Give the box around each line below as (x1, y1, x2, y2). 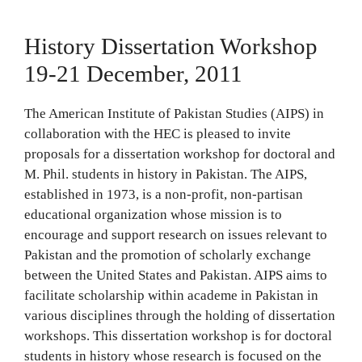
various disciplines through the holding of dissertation (24, 307, 335, 323)
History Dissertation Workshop (24, 32, 318, 59)
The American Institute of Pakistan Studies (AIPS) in (24, 105, 324, 121)
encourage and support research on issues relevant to (24, 226, 327, 242)
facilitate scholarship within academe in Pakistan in (24, 287, 318, 303)
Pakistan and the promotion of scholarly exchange (24, 246, 311, 263)
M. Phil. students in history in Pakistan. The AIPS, (24, 166, 307, 182)
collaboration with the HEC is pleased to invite (24, 125, 291, 141)
